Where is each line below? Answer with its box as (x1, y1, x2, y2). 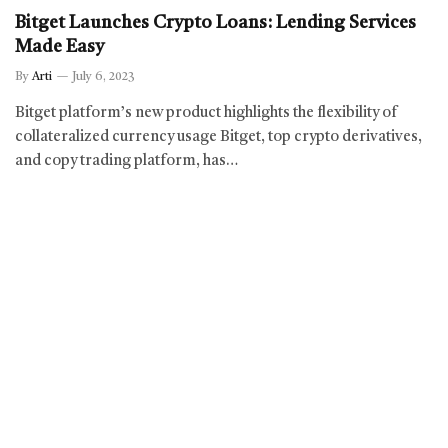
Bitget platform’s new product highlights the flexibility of (15, 105, 398, 121)
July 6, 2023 (72, 70, 135, 83)
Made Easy (15, 37, 104, 56)
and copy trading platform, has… (15, 153, 238, 169)
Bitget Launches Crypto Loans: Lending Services (15, 13, 416, 32)
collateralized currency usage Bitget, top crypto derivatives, (15, 129, 422, 145)
